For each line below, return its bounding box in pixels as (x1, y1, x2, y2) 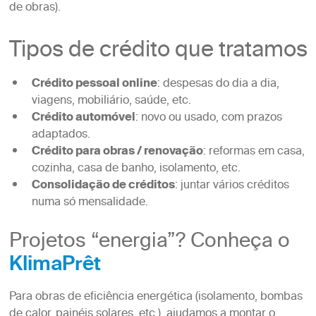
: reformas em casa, (202, 142, 305, 162)
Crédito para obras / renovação (31, 142, 203, 163)
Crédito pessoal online (31, 74, 157, 95)
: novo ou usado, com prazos (135, 108, 282, 128)
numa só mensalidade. (31, 193, 148, 213)
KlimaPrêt (8, 248, 101, 284)
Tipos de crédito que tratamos (8, 32, 308, 71)
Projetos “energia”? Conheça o (8, 225, 290, 260)
